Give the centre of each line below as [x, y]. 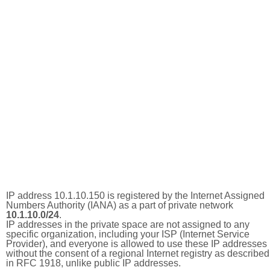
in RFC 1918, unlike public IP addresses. [93, 263]
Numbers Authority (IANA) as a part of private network [120, 205]
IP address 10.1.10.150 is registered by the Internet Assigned [135, 196]
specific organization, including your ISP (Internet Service [128, 234]
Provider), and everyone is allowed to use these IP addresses [137, 244]
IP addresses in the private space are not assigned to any [128, 224]
